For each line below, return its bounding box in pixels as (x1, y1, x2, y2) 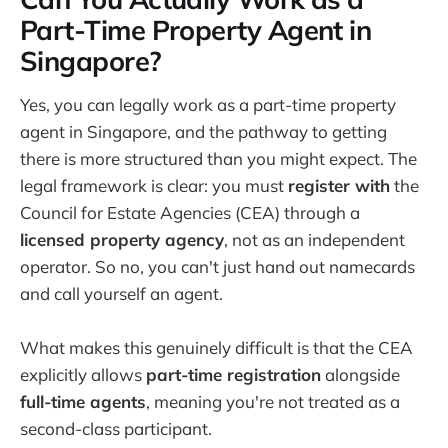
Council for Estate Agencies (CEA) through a (20, 201, 360, 223)
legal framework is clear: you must (20, 174, 288, 196)
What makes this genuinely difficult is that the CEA (20, 337, 413, 359)
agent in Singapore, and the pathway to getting (20, 120, 387, 142)
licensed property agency (20, 228, 224, 250)
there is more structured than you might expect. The (20, 147, 417, 169)
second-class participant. (20, 418, 212, 440)
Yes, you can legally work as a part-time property (20, 93, 396, 115)
